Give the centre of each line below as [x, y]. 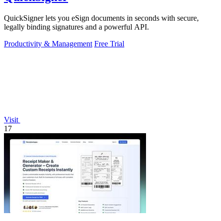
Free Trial [109, 43]
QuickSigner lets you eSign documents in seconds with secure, [101, 18]
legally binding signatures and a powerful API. [76, 27]
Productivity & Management [48, 43]
